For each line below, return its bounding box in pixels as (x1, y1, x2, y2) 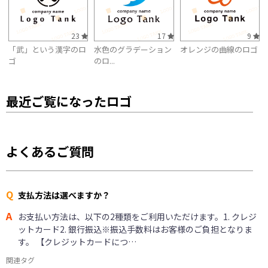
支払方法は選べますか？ (18, 188, 110, 201)
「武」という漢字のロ (8, 44, 86, 56)
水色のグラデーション (94, 44, 172, 56)
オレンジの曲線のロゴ (179, 44, 258, 56)
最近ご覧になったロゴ (6, 92, 132, 110)
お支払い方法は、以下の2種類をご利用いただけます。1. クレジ (18, 210, 257, 223)
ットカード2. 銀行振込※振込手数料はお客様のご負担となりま (18, 223, 252, 235)
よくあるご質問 (6, 142, 94, 160)
